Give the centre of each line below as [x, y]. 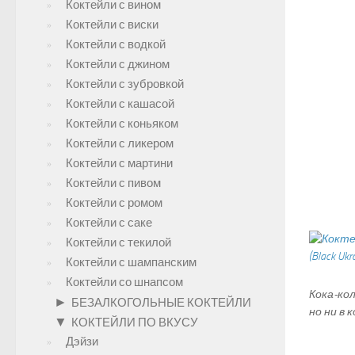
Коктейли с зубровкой [125, 84]
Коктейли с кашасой [120, 104]
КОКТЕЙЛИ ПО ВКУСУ [135, 323]
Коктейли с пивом [113, 183]
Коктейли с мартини [119, 163]
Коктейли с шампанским [131, 262]
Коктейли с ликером [120, 143]
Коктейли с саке [109, 223]
